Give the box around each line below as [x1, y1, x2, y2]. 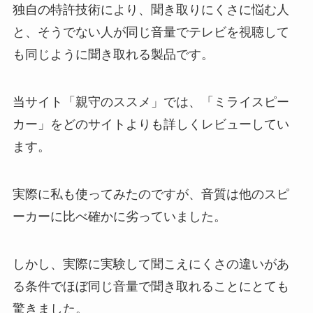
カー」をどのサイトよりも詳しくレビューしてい [12, 117, 289, 132]
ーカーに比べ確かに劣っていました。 [12, 209, 226, 224]
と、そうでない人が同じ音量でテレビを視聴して [12, 25, 289, 40]
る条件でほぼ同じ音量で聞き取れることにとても [12, 279, 289, 293]
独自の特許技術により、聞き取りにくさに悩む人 [12, 3, 289, 17]
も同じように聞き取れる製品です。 [12, 48, 214, 62]
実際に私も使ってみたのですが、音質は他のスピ [12, 187, 289, 201]
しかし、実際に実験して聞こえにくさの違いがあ [12, 256, 289, 271]
